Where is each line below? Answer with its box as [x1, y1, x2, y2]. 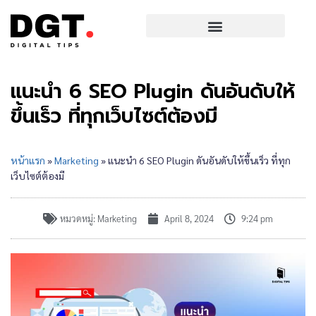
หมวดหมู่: [60, 212, 95, 224]
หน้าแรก [11, 154, 45, 166]
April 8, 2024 [164, 212, 214, 224]
